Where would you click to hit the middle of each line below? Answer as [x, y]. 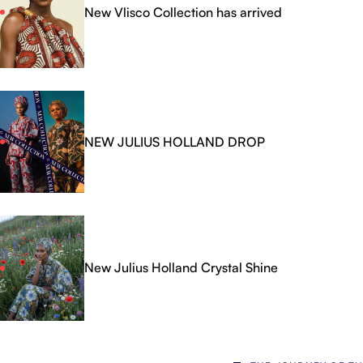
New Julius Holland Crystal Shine [181, 268]
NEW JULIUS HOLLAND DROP [175, 141]
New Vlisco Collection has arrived [183, 12]
